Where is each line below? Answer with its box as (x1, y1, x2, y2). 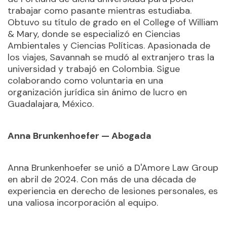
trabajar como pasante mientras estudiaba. (8, 5, 192, 17)
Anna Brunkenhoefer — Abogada (8, 130, 152, 142)
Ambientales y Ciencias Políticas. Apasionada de (8, 40, 210, 52)
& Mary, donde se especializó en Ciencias (8, 28, 180, 41)
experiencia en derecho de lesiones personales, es (8, 185, 218, 198)
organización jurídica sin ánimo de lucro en (8, 86, 187, 99)
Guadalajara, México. (8, 98, 94, 110)
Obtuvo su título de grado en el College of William (8, 16, 218, 29)
